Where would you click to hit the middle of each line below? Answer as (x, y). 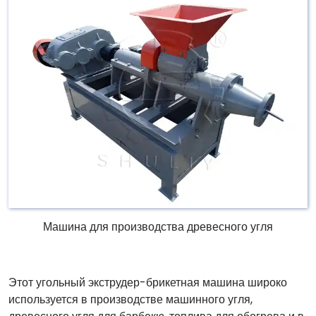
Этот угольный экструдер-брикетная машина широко (148, 282)
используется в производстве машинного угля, (130, 299)
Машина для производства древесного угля (158, 226)
